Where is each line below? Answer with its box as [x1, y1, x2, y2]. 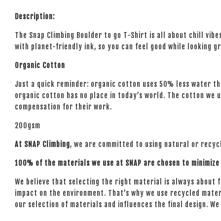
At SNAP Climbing [15, 140, 70, 148]
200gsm [15, 121, 42, 130]
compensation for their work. [15, 103, 112, 111]
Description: [15, 12, 55, 21]
